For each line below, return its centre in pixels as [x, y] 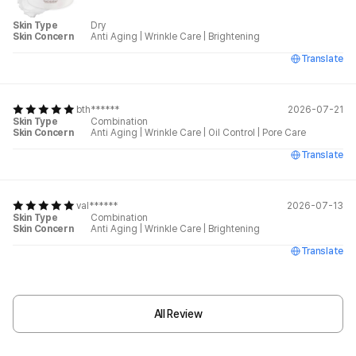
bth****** [98, 110]
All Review [178, 314]
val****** [97, 206]
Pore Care [284, 133]
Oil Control [232, 133]
